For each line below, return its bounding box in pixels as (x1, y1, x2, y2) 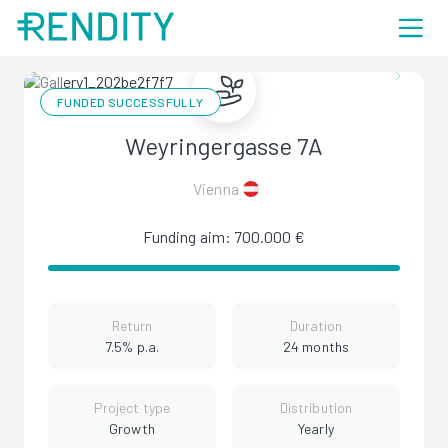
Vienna (193, 179, 239, 198)
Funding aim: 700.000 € (142, 227, 306, 246)
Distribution (279, 399, 353, 416)
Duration (289, 317, 343, 334)
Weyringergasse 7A (124, 131, 324, 160)
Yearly (298, 420, 334, 437)
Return (111, 317, 153, 334)
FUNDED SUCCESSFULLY (57, 95, 204, 109)
